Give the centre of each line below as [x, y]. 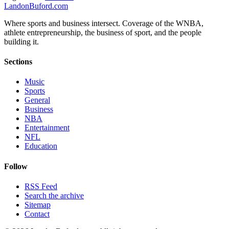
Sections [18, 62]
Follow [16, 166]
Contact [37, 214]
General [37, 100]
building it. [21, 41]
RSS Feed [41, 186]
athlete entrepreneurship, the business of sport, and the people [103, 32]
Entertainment [47, 128]
